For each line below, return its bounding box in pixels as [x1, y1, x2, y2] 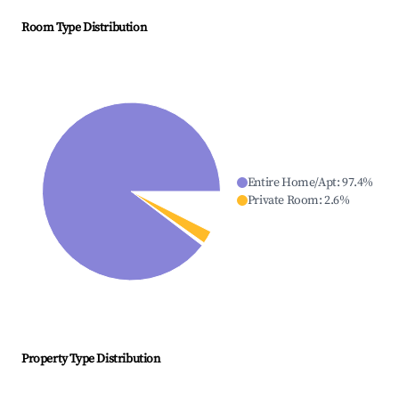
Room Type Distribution [21, 20, 147, 37]
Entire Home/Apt [247, 175, 337, 191]
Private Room [247, 192, 319, 209]
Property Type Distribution [21, 351, 160, 368]
